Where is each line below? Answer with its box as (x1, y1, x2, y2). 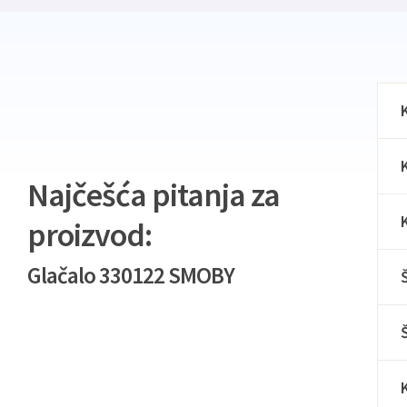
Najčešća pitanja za (27, 174, 280, 215)
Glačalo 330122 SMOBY (27, 260, 234, 290)
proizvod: (27, 213, 152, 255)
